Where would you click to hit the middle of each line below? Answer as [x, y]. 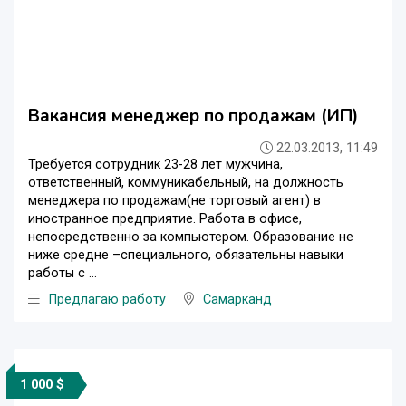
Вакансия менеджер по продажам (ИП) [193, 116]
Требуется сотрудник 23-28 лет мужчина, [155, 164]
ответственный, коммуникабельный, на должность [186, 182]
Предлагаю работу [107, 299]
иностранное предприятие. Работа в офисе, [165, 218]
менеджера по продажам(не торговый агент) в [174, 200]
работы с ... [63, 273]
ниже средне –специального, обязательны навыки [186, 255]
